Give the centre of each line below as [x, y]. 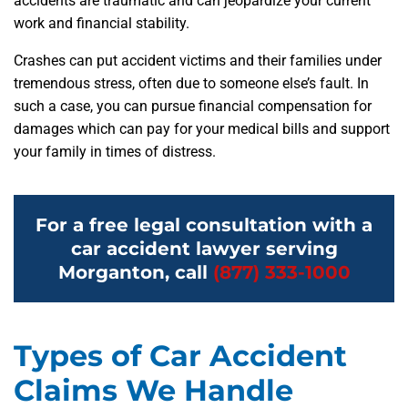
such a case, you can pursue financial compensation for [193, 107]
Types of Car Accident [180, 356]
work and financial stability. [102, 24]
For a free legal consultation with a [204, 225]
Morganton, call [135, 273]
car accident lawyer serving [204, 249]
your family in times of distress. [115, 152]
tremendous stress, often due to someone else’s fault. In [191, 84]
